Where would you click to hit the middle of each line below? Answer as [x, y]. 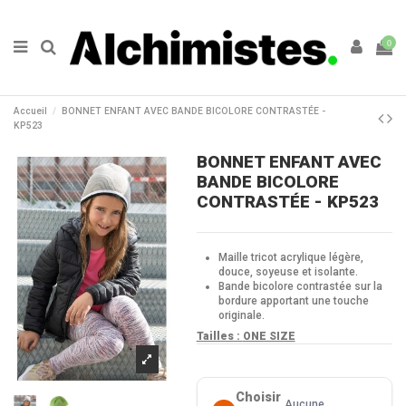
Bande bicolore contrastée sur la [300, 286]
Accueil [30, 111]
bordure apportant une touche [293, 300]
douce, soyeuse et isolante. [288, 271]
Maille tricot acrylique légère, [290, 257]
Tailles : [219, 337]
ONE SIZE [269, 337]
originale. [241, 315]
